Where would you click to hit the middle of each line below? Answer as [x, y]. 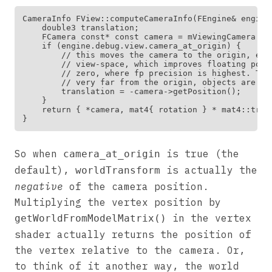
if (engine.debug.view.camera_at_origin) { [132, 46]
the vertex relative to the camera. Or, [130, 250]
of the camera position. [136, 186]
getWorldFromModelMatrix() [90, 218]
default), [45, 170]
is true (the [200, 153]
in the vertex [209, 218]
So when [39, 153]
